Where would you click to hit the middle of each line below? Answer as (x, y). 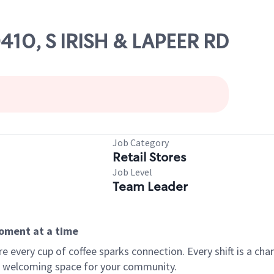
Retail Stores (149, 157)
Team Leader (150, 187)
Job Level (132, 172)
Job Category (141, 143)
